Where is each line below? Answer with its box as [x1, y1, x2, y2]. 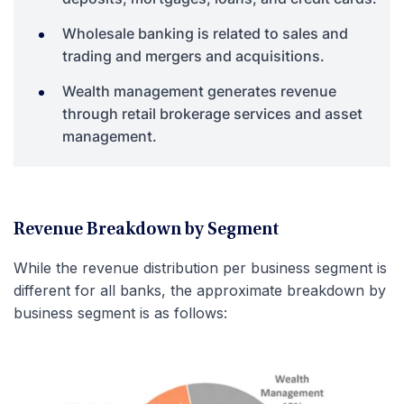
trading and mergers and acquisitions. [62, 46, 325, 65]
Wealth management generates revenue [62, 81, 336, 100]
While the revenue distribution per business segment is [14, 258, 387, 277]
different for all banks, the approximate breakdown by [14, 280, 386, 299]
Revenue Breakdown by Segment [14, 220, 279, 239]
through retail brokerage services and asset [62, 104, 363, 123]
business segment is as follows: [14, 303, 227, 322]
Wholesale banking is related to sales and [62, 23, 348, 42]
